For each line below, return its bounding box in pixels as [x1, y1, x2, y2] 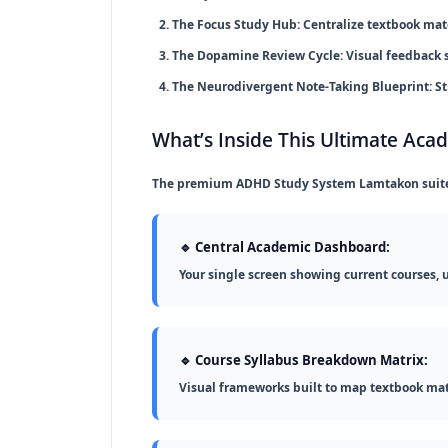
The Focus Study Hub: [172, 15, 300, 33]
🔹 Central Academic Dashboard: [179, 237, 390, 256]
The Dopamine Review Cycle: [172, 46, 343, 64]
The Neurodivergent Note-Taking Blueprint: [172, 77, 432, 95]
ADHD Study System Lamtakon [236, 174, 419, 192]
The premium [152, 174, 236, 192]
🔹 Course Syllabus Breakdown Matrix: [179, 350, 428, 369]
